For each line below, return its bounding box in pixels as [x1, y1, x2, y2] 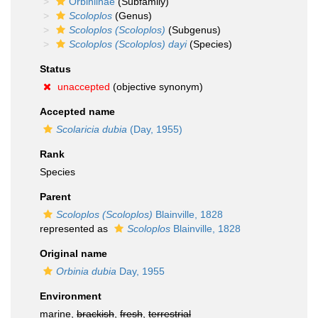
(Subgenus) [165, 24, 221, 35]
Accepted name [40, 106, 115, 117]
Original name [40, 248, 107, 259]
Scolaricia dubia [56, 124, 127, 135]
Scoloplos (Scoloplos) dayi [69, 38, 187, 50]
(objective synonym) [110, 81, 203, 92]
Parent [40, 191, 71, 202]
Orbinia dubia [56, 265, 116, 277]
